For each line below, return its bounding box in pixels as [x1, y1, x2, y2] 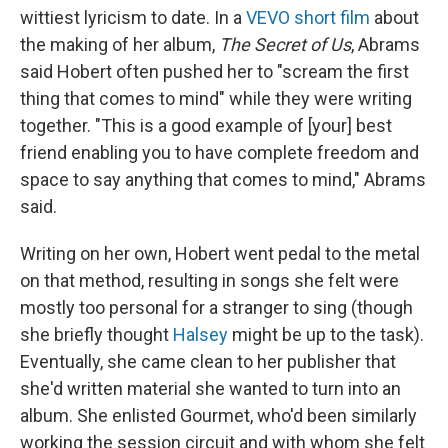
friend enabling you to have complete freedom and [20, 141, 419, 163]
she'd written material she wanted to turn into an [20, 377, 401, 399]
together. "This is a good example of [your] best [20, 114, 392, 136]
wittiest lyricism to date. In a [20, 6, 246, 28]
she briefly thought [20, 323, 173, 345]
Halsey [173, 323, 228, 345]
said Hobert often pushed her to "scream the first [20, 60, 409, 82]
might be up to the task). [228, 323, 424, 345]
